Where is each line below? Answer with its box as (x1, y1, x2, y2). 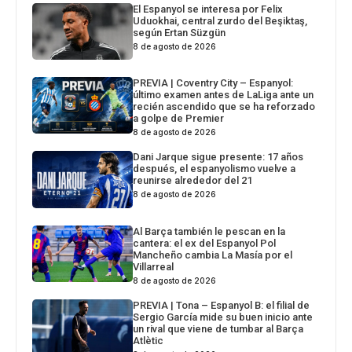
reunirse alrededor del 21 (133, 174, 253, 187)
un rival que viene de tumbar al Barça (133, 323, 304, 335)
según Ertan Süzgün (133, 26, 226, 38)
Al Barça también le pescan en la (133, 225, 286, 238)
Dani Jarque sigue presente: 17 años (133, 151, 304, 163)
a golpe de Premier (133, 112, 225, 125)
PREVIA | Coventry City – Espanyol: (133, 77, 294, 90)
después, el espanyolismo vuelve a (133, 163, 296, 175)
